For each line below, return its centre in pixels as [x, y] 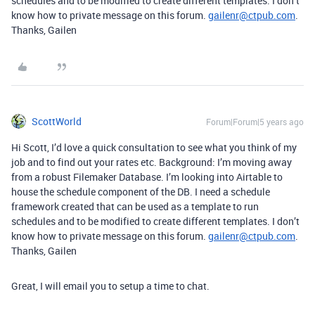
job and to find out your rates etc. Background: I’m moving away [152, 162]
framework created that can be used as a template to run [135, 206]
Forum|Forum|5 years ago [255, 122]
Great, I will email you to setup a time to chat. [110, 286]
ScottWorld [57, 121]
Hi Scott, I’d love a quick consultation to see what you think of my [154, 147]
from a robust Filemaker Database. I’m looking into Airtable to [147, 177]
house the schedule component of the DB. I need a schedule [141, 192]
